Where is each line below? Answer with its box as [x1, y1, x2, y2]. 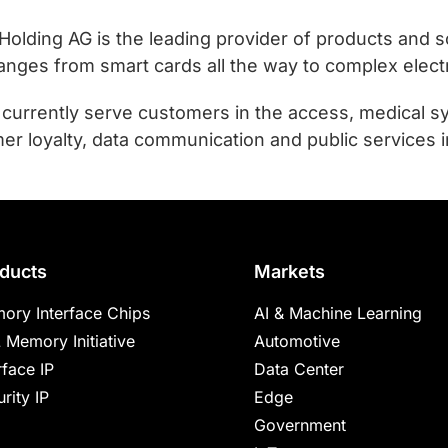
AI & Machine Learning [254, 303, 422, 323]
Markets [254, 261, 325, 282]
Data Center [254, 359, 344, 379]
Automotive [254, 331, 340, 351]
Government [254, 415, 346, 435]
